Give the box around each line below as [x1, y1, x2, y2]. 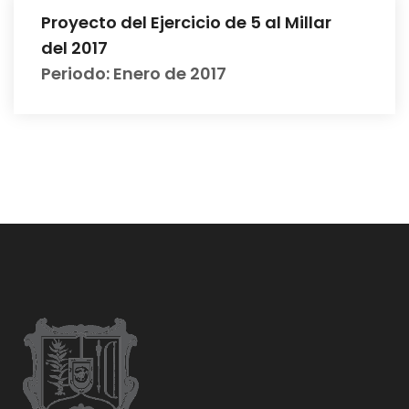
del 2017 [41, 37, 108, 59]
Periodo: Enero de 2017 [41, 62, 226, 85]
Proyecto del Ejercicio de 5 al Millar [41, 11, 331, 34]
